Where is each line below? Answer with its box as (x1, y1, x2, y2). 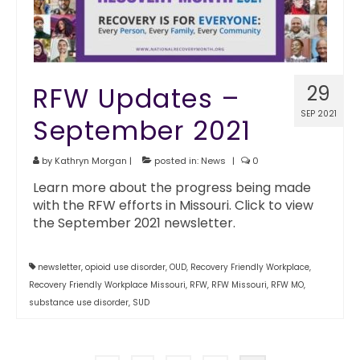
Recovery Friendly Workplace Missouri (29, 279, 186, 291)
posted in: (152, 154, 201, 167)
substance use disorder (29, 297, 129, 309)
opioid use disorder (85, 261, 166, 273)
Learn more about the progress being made (33, 178, 311, 197)
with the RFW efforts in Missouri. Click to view (33, 196, 313, 215)
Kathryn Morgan (55, 154, 127, 167)
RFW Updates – (33, 80, 240, 117)
